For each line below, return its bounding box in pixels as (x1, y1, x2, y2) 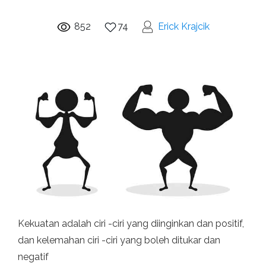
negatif (18, 251, 49, 263)
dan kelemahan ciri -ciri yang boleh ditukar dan (18, 235, 220, 246)
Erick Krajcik (158, 21, 210, 33)
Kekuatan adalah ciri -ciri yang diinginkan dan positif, (18, 218, 244, 230)
